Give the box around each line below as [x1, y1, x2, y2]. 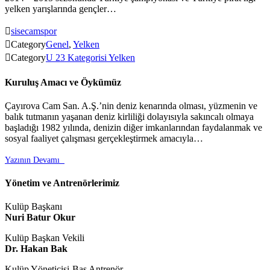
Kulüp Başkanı [5, 201, 62, 212]
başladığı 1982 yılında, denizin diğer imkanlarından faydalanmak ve [5, 122, 262, 133]
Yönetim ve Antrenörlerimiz [5, 178, 119, 189]
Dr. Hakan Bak [5, 243, 67, 254]
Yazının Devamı [5, 155, 60, 165]
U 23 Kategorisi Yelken [46, 52, 135, 63]
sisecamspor [11, 26, 57, 37]
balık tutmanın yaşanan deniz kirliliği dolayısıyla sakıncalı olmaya [5, 111, 254, 122]
